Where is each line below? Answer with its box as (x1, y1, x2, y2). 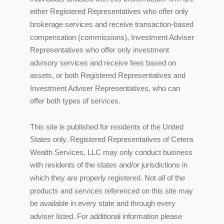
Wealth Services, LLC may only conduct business (30, 147, 192, 156)
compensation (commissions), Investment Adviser (30, 32, 194, 41)
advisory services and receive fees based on (30, 58, 176, 67)
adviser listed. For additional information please (30, 211, 182, 220)
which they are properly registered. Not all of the (30, 173, 185, 182)
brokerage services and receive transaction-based (30, 19, 193, 28)
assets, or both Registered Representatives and (30, 70, 185, 79)
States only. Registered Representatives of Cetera (30, 134, 193, 143)
